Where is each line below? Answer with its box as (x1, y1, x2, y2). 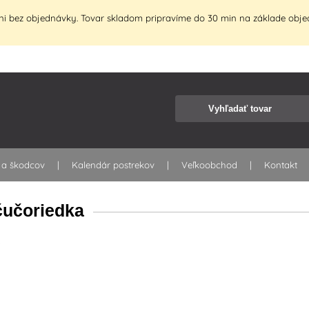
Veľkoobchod (181, 159, 238, 170)
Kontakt (264, 159, 298, 170)
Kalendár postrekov (72, 159, 155, 170)
